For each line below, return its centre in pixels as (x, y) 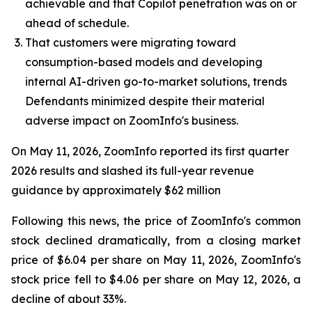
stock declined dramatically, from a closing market (156, 240)
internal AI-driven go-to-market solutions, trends (156, 81)
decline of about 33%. (69, 299)
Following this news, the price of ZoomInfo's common (156, 221)
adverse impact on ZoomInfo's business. (132, 120)
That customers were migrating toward (131, 42)
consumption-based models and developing (144, 62)
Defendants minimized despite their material (145, 101)
